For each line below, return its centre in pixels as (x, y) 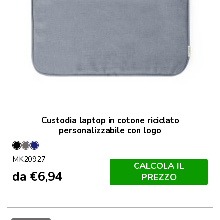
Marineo (49, 150)
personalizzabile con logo (110, 130)
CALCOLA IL (159, 166)
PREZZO (159, 178)
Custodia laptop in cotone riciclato (110, 120)
